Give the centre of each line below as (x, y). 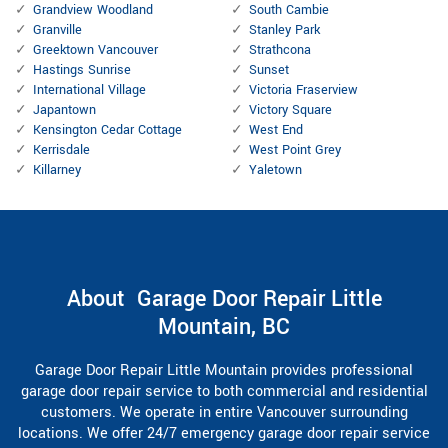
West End (276, 130)
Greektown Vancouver (95, 50)
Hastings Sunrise (82, 70)
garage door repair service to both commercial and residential (224, 392)
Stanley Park (284, 30)
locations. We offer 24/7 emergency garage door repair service (224, 434)
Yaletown (275, 170)
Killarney (57, 170)
